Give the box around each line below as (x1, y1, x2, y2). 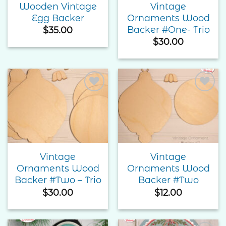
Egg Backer (31, 12, 84, 23)
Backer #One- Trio (127, 24, 210, 35)
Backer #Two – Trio (14, 175, 101, 186)
